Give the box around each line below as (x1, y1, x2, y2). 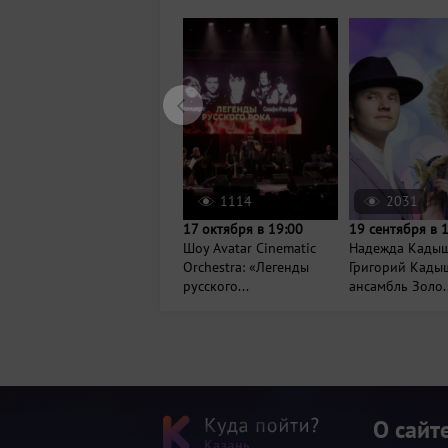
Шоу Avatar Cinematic (183, 238, 316, 257)
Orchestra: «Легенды (183, 257, 309, 276)
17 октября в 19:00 (183, 219, 303, 238)
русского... (183, 276, 249, 295)
